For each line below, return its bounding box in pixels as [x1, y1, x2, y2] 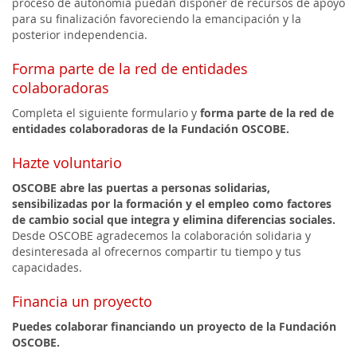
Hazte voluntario [12, 153, 122, 172]
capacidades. [12, 260, 82, 275]
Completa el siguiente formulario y [12, 105, 200, 120]
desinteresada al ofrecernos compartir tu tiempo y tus [12, 244, 301, 259]
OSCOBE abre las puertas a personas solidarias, [12, 180, 270, 195]
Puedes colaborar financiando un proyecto [12, 319, 246, 334]
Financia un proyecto [12, 292, 152, 311]
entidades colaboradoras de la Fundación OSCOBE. [12, 121, 289, 136]
